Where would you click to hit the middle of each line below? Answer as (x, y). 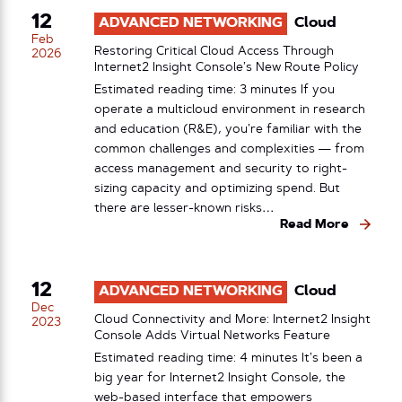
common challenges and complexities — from (229, 149)
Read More (315, 224)
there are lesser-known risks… (184, 208)
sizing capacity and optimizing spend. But (217, 188)
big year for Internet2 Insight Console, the (220, 378)
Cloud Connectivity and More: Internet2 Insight (232, 320)
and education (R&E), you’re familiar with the (228, 129)
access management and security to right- (221, 169)
